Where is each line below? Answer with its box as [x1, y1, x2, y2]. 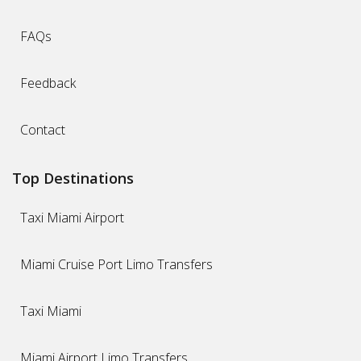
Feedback [20, 73, 76, 92]
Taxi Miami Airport [20, 208, 124, 226]
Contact [20, 120, 65, 139]
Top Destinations [12, 168, 134, 188]
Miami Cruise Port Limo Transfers [20, 255, 213, 273]
